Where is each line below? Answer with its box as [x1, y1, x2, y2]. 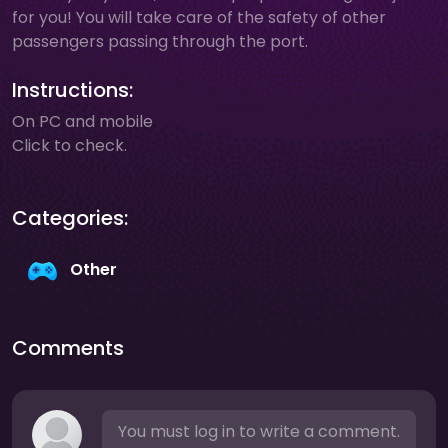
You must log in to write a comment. [118, 420, 400, 443]
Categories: [12, 204, 128, 232]
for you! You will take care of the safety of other [12, 6, 386, 29]
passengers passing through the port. [12, 30, 308, 53]
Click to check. [12, 134, 127, 157]
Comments [12, 334, 124, 362]
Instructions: [12, 76, 133, 104]
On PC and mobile [12, 110, 153, 133]
